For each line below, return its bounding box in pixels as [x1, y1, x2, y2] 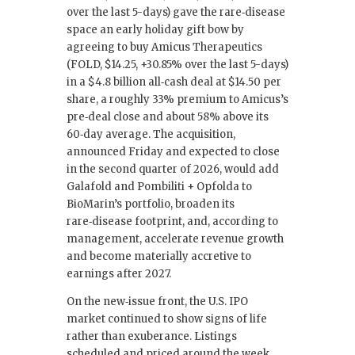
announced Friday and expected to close [67, 144, 280, 158]
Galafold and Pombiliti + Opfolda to [67, 179, 252, 193]
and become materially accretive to [67, 249, 251, 263]
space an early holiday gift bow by [67, 22, 244, 36]
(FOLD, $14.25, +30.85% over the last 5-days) [67, 57, 288, 71]
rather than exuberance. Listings [67, 329, 237, 343]
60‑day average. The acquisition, [67, 127, 235, 141]
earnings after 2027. [67, 266, 171, 281]
